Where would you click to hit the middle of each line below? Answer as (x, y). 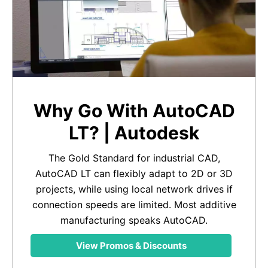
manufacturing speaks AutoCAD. (134, 220)
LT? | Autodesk (134, 133)
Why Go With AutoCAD (134, 111)
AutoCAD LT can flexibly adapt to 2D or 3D (134, 174)
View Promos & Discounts (131, 246)
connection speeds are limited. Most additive (134, 205)
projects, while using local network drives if (134, 189)
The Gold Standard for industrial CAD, (134, 158)
